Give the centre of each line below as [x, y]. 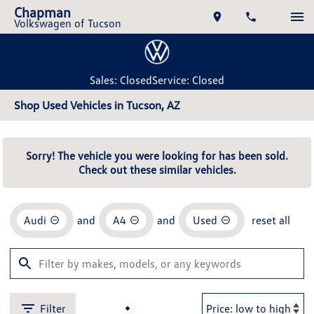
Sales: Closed [121, 80]
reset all [271, 220]
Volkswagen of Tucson [68, 23]
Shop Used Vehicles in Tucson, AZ [97, 105]
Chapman [42, 12]
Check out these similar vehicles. [157, 170]
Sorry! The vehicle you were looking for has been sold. [157, 156]
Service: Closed [188, 80]
